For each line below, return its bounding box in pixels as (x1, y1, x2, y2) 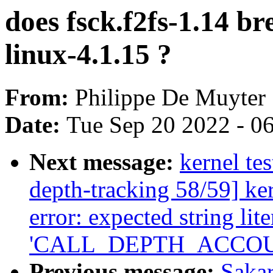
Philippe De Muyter (75, 84, 266, 111)
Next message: (29, 149, 180, 175)
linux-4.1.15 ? (5, 38, 172, 70)
